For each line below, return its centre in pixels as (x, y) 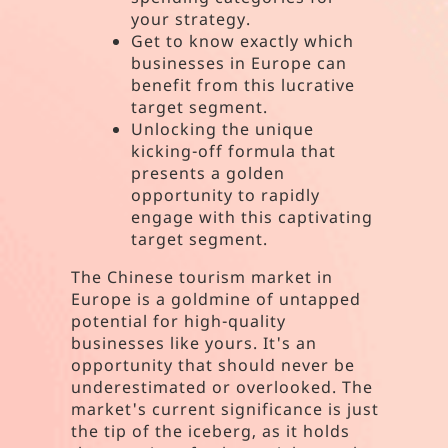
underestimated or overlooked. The (222, 387)
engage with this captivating (252, 217)
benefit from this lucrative (243, 85)
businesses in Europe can (239, 63)
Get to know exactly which (243, 41)
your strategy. (191, 19)
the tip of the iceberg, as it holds (211, 431)
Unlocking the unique (223, 129)
